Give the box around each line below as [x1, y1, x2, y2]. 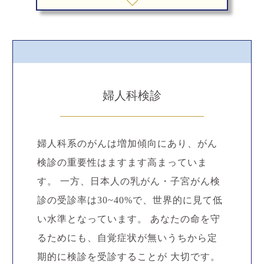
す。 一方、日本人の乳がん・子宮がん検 [37, 176, 220, 186]
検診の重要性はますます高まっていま [37, 157, 207, 167]
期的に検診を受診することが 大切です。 [37, 252, 220, 262]
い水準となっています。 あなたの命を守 [37, 214, 220, 224]
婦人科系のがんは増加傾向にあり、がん [37, 138, 217, 148]
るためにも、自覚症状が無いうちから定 [37, 233, 217, 243]
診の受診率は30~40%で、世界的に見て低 [37, 195, 223, 205]
